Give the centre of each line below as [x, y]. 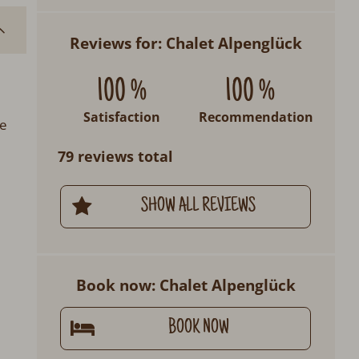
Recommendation [256, 117]
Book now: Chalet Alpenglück [186, 285]
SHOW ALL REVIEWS [199, 207]
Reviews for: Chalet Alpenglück [186, 42]
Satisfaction [121, 117]
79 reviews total [116, 157]
